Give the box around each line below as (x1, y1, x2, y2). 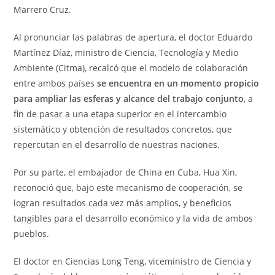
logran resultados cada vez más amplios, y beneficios (14, 196, 232, 209)
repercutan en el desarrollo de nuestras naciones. (14, 138, 220, 150)
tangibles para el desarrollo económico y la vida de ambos (14, 212, 254, 224)
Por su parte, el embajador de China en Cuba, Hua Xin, (14, 166, 238, 178)
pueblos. (14, 227, 50, 239)
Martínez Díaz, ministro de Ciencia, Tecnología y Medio (14, 46, 239, 58)
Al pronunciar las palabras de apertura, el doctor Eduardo (14, 31, 253, 43)
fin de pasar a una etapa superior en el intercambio (14, 107, 227, 120)
